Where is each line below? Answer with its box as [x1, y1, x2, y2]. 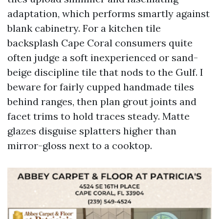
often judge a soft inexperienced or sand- [7, 51, 198, 64]
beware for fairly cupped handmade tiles [7, 81, 194, 93]
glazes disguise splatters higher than [7, 125, 176, 137]
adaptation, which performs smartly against [7, 7, 210, 20]
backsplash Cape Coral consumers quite [7, 37, 193, 49]
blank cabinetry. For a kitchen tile [7, 22, 161, 34]
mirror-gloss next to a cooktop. [7, 139, 152, 152]
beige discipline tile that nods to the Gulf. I [7, 66, 203, 78]
